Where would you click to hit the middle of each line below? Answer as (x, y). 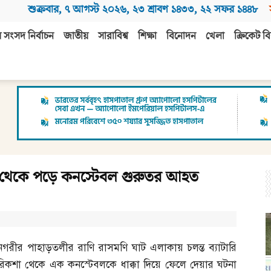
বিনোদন (181, 37)
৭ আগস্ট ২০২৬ (96, 9)
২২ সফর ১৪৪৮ (229, 9)
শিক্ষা (147, 37)
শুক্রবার (43, 9)
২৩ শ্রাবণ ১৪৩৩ (163, 9)
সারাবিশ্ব (113, 37)
